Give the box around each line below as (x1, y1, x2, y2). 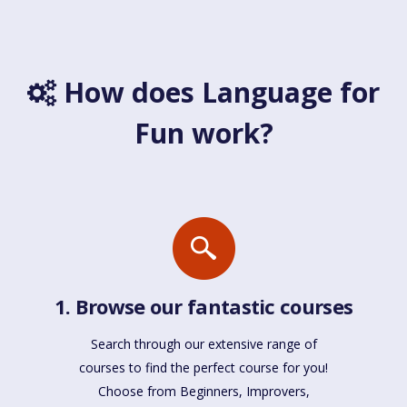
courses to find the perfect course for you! (79, 359, 328, 377)
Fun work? (134, 114, 273, 153)
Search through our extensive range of (90, 335, 317, 353)
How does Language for (56, 74, 380, 112)
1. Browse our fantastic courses (54, 293, 353, 321)
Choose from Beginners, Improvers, (97, 382, 310, 401)
